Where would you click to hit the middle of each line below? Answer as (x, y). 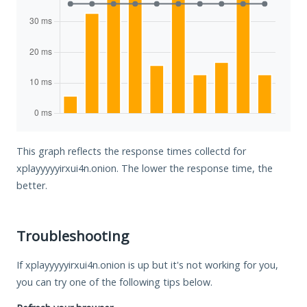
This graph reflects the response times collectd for (131, 151)
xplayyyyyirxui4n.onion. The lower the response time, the (145, 168)
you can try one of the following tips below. (114, 282)
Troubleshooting (73, 235)
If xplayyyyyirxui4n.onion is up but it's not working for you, (147, 265)
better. (32, 185)
